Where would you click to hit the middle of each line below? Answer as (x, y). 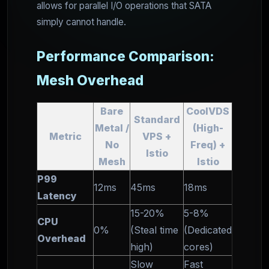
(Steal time (154, 230)
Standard (157, 119)
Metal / (112, 128)
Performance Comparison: (125, 56)
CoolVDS (208, 111)
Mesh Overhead (90, 80)
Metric (65, 136)
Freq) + (208, 144)
